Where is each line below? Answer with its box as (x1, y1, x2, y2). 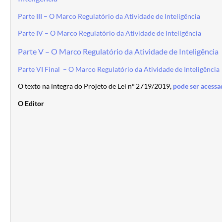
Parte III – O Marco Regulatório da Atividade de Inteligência (18, 12, 200, 20)
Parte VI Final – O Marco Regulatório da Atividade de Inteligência (18, 65, 220, 74)
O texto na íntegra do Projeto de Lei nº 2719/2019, (18, 82, 173, 91)
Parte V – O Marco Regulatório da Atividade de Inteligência (18, 46, 219, 56)
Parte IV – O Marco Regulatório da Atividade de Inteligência (18, 29, 201, 38)
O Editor (18, 99, 44, 108)
